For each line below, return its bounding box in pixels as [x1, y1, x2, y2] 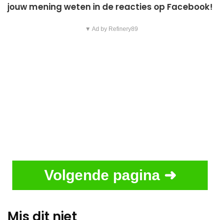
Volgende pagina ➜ [44, 167, 176, 184]
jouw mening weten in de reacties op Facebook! [7, 1, 213, 13]
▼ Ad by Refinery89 [84, 26, 138, 33]
